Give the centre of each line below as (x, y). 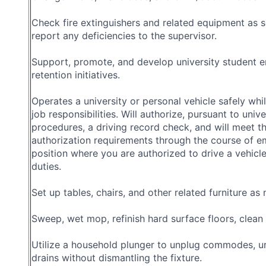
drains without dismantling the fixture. (117, 257)
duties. (46, 166)
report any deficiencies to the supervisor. (124, 35)
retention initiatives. (76, 75)
